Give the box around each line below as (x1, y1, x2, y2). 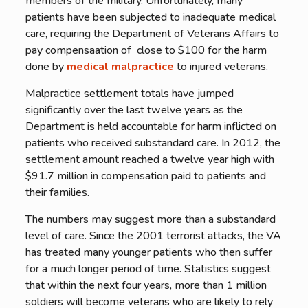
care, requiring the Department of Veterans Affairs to (25, 26, 279, 41)
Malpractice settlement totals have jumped (25, 86, 234, 101)
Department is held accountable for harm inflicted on (25, 119, 276, 134)
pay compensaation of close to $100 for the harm (25, 43, 267, 58)
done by (25, 59, 67, 74)
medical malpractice (66, 59, 174, 74)
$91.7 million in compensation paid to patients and (25, 168, 266, 184)
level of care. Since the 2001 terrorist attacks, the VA (25, 228, 281, 243)
